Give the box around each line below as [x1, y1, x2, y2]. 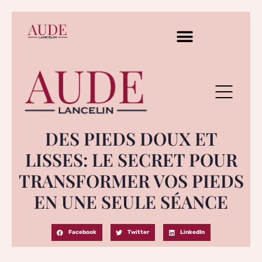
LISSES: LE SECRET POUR [25, 147, 237, 171]
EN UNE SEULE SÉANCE [34, 189, 228, 213]
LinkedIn [180, 229, 205, 236]
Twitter [127, 229, 150, 236]
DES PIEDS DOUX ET [44, 126, 218, 150]
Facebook [68, 229, 97, 236]
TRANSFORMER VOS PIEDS [18, 168, 244, 192]
